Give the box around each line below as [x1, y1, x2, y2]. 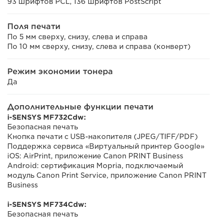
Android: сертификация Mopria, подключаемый [7, 162, 183, 170]
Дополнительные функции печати [7, 102, 154, 111]
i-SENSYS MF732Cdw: [7, 113, 86, 121]
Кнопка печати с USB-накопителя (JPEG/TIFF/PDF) [7, 133, 198, 140]
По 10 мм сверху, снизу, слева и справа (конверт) [7, 43, 190, 50]
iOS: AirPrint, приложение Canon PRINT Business [7, 152, 183, 160]
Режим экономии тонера [7, 67, 113, 76]
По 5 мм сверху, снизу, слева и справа [7, 33, 148, 41]
